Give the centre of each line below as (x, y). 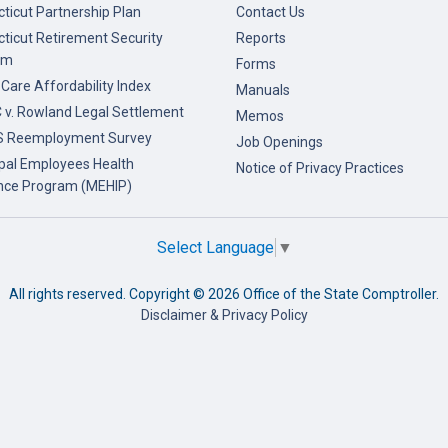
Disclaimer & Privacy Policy (224, 315)
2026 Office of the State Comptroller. (323, 294)
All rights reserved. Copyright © (108, 294)
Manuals (263, 90)
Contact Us (270, 12)
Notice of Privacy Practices (320, 168)
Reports (261, 38)
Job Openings (279, 142)
